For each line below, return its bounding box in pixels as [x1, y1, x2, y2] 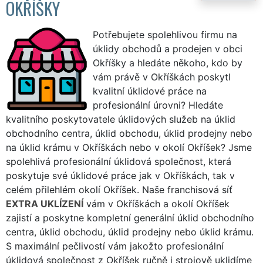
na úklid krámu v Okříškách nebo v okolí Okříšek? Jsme [6, 141, 252, 153]
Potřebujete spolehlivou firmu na [93, 28, 237, 41]
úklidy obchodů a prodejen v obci [93, 42, 242, 55]
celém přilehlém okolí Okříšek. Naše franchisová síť [6, 183, 232, 195]
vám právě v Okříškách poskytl [93, 70, 231, 83]
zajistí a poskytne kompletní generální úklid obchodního [6, 211, 254, 224]
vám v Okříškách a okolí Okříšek [83, 197, 230, 210]
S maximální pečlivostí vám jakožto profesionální [6, 240, 224, 252]
